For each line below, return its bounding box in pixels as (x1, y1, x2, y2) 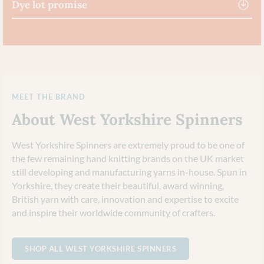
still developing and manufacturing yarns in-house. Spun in (12, 166, 247, 177)
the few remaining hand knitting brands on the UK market (12, 152, 244, 164)
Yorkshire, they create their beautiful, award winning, (12, 179, 224, 191)
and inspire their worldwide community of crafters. (12, 206, 215, 218)
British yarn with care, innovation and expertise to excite (12, 193, 239, 204)
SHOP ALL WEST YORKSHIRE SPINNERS (25, 243, 176, 253)
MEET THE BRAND (12, 91, 85, 101)
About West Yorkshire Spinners (12, 109, 243, 129)
